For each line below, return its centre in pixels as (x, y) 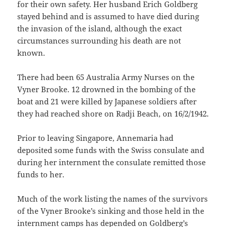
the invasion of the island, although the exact (100, 29)
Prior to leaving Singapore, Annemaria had (96, 138)
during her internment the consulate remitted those (112, 162)
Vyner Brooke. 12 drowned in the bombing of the (107, 89)
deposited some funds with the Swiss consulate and (111, 150)
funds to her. (41, 175)
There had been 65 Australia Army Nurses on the (106, 77)
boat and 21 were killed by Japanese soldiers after (107, 102)
